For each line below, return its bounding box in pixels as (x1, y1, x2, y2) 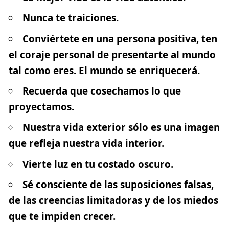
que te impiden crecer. (9, 210, 116, 223)
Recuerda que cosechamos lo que (22, 84, 181, 98)
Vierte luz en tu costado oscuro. (22, 157, 173, 171)
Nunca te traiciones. (22, 11, 119, 25)
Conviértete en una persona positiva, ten (22, 32, 217, 45)
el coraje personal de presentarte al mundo (9, 48, 216, 61)
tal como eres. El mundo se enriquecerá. (9, 63, 200, 77)
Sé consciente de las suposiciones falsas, (22, 178, 214, 192)
